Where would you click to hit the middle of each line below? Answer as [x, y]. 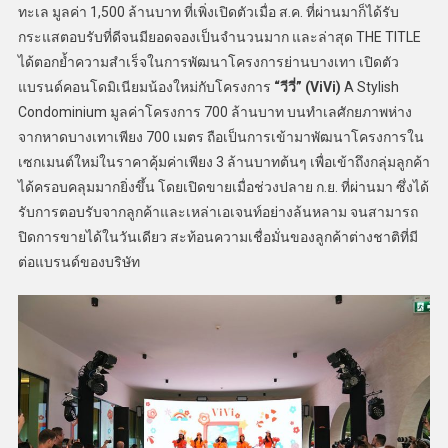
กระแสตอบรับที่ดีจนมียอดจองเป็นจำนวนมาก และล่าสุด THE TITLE [219, 37]
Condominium [62, 112]
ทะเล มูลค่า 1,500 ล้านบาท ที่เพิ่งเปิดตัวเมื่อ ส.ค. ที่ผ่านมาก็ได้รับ [208, 12]
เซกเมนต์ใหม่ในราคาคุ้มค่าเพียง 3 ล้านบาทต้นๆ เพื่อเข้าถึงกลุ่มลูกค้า [223, 162]
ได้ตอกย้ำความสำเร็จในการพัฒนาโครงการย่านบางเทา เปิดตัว [208, 62]
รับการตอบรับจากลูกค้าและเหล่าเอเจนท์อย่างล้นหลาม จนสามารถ [217, 212]
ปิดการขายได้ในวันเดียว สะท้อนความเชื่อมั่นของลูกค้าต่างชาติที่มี [217, 237]
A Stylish [369, 87]
